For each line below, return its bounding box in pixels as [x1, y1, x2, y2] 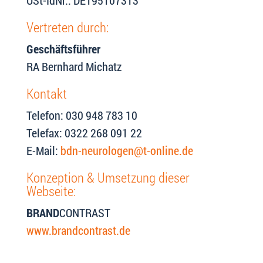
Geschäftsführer [26, 41, 100, 56]
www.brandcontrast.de [26, 222, 130, 238]
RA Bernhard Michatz [26, 59, 122, 74]
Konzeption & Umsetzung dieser [26, 168, 190, 186]
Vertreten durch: [26, 18, 109, 36]
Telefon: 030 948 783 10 [26, 107, 137, 123]
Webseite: [26, 182, 76, 200]
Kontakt [26, 85, 67, 102]
